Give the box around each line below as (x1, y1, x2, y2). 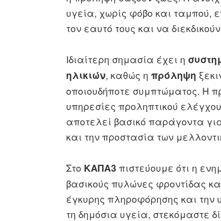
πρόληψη (151, 68, 197, 82)
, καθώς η (106, 68, 151, 81)
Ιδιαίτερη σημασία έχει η (66, 52, 188, 66)
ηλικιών (66, 68, 106, 82)
